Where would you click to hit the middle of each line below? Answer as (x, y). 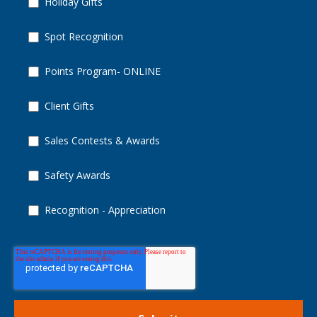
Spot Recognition (84, 37)
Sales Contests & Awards (102, 141)
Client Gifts (69, 106)
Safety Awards (77, 175)
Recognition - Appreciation (105, 210)
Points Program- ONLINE (103, 71)
